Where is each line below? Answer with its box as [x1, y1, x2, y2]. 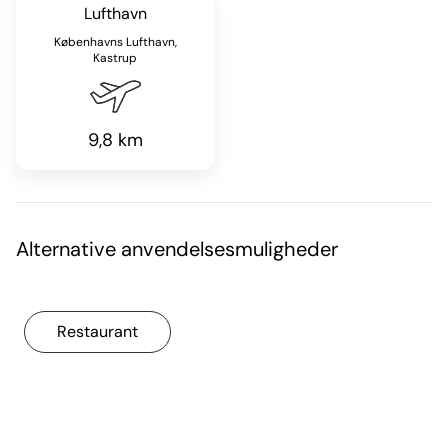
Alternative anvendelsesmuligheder [16, 236, 338, 263]
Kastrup [93, 50, 137, 67]
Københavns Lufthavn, [53, 34, 177, 51]
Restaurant [57, 321, 138, 343]
